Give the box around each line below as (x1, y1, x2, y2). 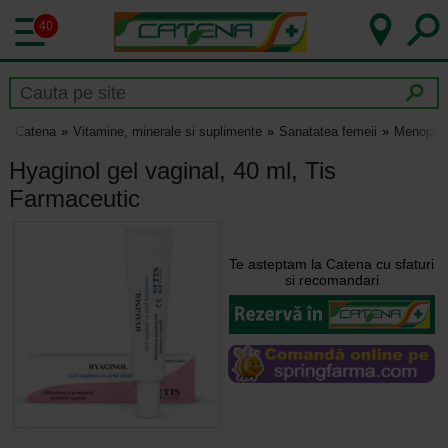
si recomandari (284, 271, 379, 288)
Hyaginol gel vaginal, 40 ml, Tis (8, 156, 336, 184)
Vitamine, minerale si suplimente (72, 124, 262, 140)
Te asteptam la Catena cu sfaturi (229, 255, 435, 272)
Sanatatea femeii (278, 124, 377, 140)
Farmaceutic (8, 184, 140, 212)
